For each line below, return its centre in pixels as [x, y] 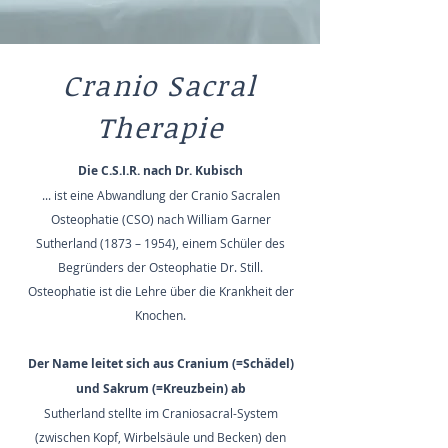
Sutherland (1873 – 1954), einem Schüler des [160, 243]
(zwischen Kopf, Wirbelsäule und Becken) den [160, 437]
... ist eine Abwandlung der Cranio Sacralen [160, 195]
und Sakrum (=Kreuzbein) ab [160, 388]
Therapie [160, 127]
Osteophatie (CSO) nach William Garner [160, 219]
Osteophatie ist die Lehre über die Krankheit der [160, 291]
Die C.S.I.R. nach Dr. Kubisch [160, 170]
